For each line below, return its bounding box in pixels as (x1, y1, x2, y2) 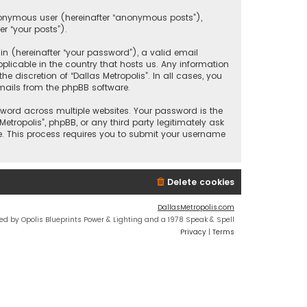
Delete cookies (167, 176, 234, 188)
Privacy (180, 227, 206, 238)
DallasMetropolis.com (158, 202, 234, 213)
